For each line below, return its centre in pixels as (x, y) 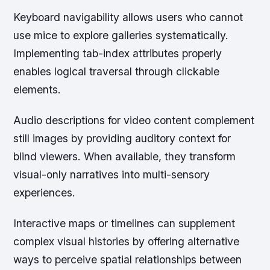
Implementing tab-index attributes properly (118, 53)
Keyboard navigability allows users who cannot (128, 17)
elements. (37, 89)
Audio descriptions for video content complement (134, 121)
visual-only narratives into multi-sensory (112, 175)
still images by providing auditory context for (122, 139)
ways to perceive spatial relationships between (128, 260)
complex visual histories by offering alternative (127, 242)
